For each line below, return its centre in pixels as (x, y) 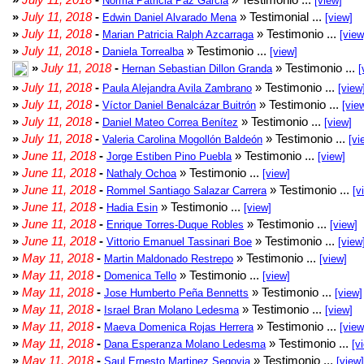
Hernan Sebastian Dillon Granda (197, 69)
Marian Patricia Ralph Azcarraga (178, 35)
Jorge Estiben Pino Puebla (169, 156)
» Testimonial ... (281, 17)
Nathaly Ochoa (141, 173)
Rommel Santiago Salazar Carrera (186, 191)
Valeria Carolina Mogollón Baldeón (182, 139)
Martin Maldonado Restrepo (169, 259)
